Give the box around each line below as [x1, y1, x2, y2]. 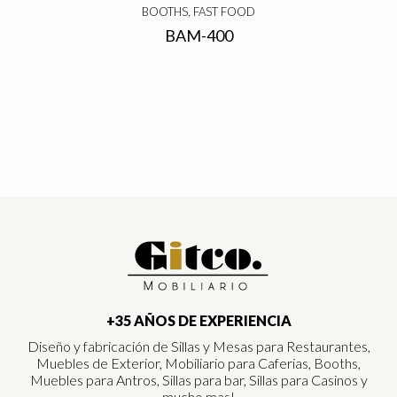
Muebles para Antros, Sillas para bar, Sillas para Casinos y [29, 370, 368, 388]
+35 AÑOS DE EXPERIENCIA [105, 311, 292, 329]
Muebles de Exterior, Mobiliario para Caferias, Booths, [36, 354, 361, 371]
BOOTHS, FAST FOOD [142, 4, 255, 19]
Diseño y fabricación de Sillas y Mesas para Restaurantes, [27, 337, 370, 354]
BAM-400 [164, 25, 233, 45]
